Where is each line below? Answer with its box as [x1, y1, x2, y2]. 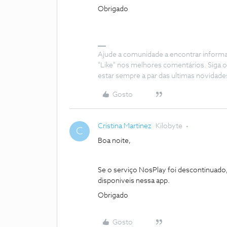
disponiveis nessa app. [98, 177, 171, 184]
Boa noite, [98, 137, 131, 144]
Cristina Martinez [98, 123, 152, 130]
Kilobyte [156, 123, 182, 130]
